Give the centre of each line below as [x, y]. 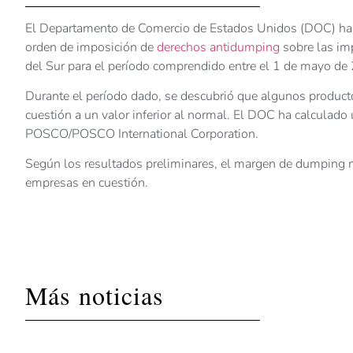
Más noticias [94, 295]
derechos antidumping [218, 47]
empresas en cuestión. [87, 183]
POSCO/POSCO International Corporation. [142, 134]
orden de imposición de [91, 47]
